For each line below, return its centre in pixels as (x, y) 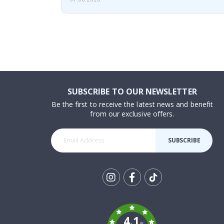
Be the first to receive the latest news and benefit (132, 104)
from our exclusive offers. (132, 113)
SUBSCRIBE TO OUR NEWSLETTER (132, 91)
